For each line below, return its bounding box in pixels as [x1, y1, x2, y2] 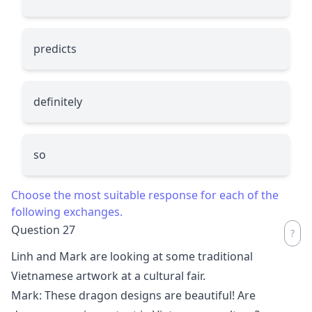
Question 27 [11, 221, 75, 237]
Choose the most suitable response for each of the [11, 187, 279, 203]
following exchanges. [11, 203, 123, 219]
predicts [33, 40, 77, 56]
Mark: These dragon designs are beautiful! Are [11, 287, 256, 303]
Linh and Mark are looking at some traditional [11, 248, 253, 264]
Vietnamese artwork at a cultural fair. [11, 267, 205, 283]
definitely [33, 93, 82, 109]
